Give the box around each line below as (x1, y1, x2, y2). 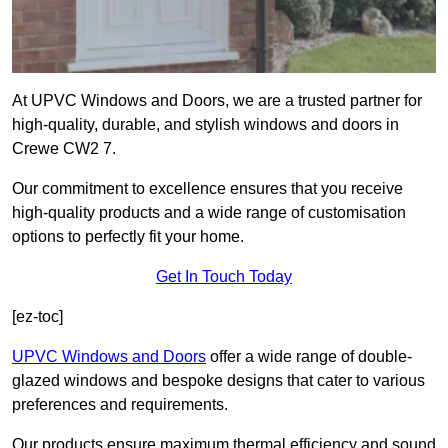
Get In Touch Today (156, 268, 292, 286)
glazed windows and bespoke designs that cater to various (12, 372, 425, 390)
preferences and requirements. (12, 396, 228, 414)
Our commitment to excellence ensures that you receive (12, 180, 403, 198)
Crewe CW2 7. (12, 140, 116, 158)
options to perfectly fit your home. (12, 228, 244, 246)
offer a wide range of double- (206, 348, 412, 366)
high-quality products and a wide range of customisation (12, 204, 406, 222)
